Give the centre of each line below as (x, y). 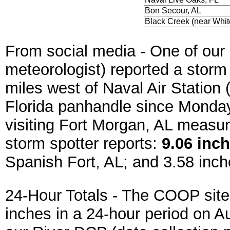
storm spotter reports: (83, 143)
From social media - (78, 51)
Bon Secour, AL (173, 11)
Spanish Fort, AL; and (84, 162)
